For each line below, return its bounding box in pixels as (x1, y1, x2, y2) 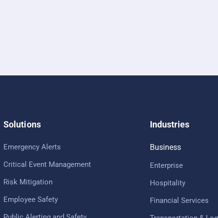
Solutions (3, 119, 41, 129)
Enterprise (149, 161, 183, 170)
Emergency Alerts (3, 142, 61, 151)
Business (149, 142, 181, 152)
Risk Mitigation (3, 177, 53, 186)
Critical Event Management (3, 160, 91, 169)
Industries (149, 119, 190, 129)
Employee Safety (3, 195, 58, 204)
